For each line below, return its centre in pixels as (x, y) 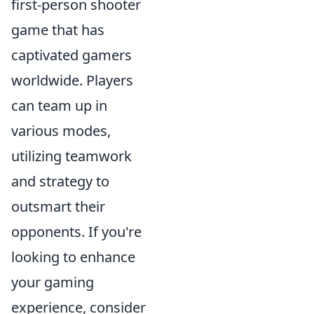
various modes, (61, 130)
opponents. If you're (76, 231)
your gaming (53, 282)
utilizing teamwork (71, 156)
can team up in (59, 105)
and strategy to (60, 181)
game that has (58, 29)
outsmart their (58, 206)
